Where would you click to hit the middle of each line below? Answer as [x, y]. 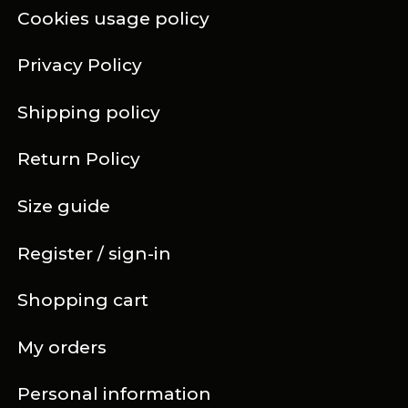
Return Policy [79, 159]
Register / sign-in [95, 253]
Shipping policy [89, 112]
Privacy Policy [80, 66]
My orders [62, 347]
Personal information [115, 394]
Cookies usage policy [114, 18]
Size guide [64, 207]
